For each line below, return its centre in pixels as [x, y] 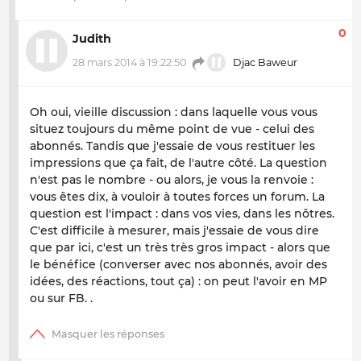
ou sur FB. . [61, 299]
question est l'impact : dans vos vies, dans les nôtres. [182, 214]
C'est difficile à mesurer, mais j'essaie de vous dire [174, 231]
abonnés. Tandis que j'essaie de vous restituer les [172, 146]
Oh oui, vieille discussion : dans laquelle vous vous [174, 112]
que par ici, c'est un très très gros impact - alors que [180, 248]
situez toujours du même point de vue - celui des [172, 129]
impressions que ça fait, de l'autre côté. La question [178, 163]
